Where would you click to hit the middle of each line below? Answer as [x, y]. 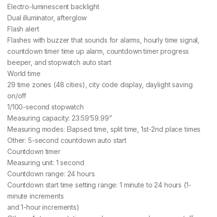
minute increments [36, 196]
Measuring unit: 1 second [46, 162]
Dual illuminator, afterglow [47, 17]
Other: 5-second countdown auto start [67, 140]
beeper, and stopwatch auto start [59, 62]
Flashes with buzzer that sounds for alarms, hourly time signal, [104, 40]
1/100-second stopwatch [46, 107]
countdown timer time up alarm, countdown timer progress [98, 51]
